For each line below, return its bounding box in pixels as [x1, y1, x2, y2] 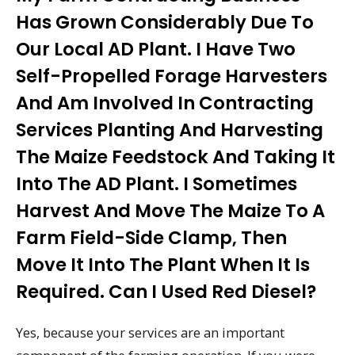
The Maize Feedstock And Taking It [16, 144, 335, 170]
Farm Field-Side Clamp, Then [16, 225, 287, 251]
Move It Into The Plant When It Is [16, 252, 310, 278]
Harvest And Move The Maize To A [16, 198, 325, 224]
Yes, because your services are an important [16, 323, 284, 342]
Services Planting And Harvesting [16, 117, 323, 143]
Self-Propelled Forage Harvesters [16, 63, 327, 90]
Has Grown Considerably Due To [16, 10, 314, 36]
